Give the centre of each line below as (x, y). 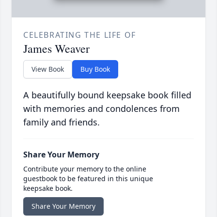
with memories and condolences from (101, 109)
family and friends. (62, 122)
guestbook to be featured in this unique (88, 179)
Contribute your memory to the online (85, 169)
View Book (48, 69)
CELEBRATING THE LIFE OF (80, 35)
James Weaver (56, 49)
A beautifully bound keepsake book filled (107, 95)
